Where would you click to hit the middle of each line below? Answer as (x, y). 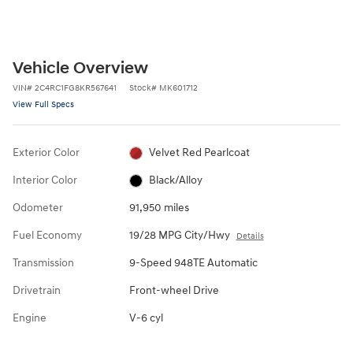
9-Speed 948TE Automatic (193, 263)
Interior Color (45, 180)
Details (250, 236)
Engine (30, 318)
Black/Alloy (176, 180)
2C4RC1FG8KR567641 (76, 88)
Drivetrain (37, 291)
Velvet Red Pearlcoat (200, 153)
